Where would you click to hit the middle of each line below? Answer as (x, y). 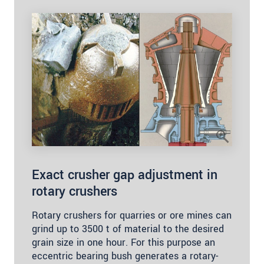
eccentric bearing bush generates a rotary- (125, 256)
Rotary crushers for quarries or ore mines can (132, 215)
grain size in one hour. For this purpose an (123, 242)
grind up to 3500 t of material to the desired (128, 229)
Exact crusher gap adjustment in (125, 175)
